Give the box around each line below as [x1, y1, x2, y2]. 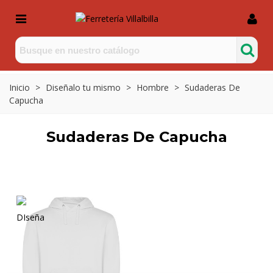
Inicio [9, 82, 30, 93]
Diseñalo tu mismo [46, 82, 121, 93]
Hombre [136, 82, 169, 93]
